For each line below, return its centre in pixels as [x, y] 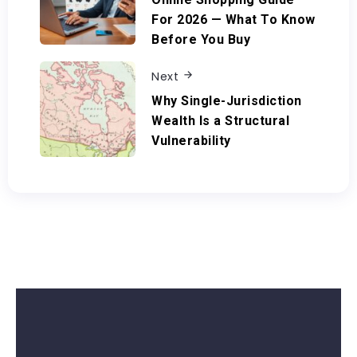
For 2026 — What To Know [233, 19]
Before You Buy [201, 39]
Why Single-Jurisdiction [227, 101]
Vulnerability [191, 141]
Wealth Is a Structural [220, 121]
